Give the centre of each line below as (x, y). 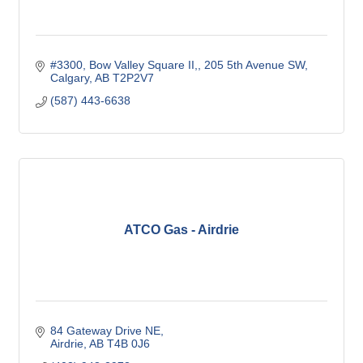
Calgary (69, 78)
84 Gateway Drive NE (105, 331)
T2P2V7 (133, 78)
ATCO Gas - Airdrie (181, 230)
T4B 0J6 (128, 344)
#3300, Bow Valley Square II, (124, 65)
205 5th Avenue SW (254, 65)
